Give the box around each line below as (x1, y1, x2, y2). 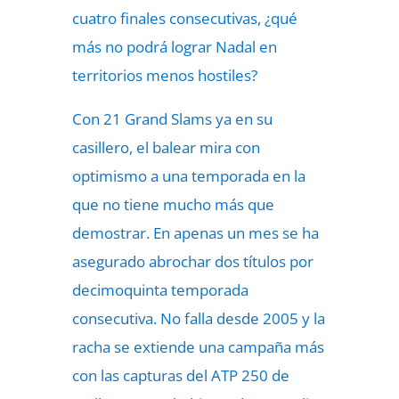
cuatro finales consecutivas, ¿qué (71, 8, 297, 28)
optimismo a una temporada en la (71, 166, 305, 186)
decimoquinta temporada (71, 280, 248, 300)
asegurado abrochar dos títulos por (71, 251, 313, 272)
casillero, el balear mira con (71, 137, 260, 158)
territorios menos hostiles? (71, 65, 257, 85)
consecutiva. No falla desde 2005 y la (71, 308, 325, 329)
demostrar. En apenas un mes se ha (71, 223, 319, 243)
